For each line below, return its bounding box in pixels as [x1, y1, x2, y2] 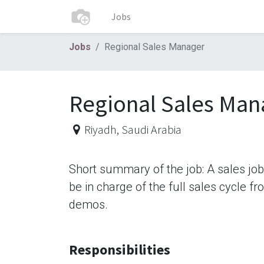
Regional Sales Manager [104, 41, 204, 52]
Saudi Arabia [121, 122, 181, 137]
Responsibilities [69, 240, 170, 259]
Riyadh [84, 122, 117, 137]
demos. [69, 197, 108, 212]
